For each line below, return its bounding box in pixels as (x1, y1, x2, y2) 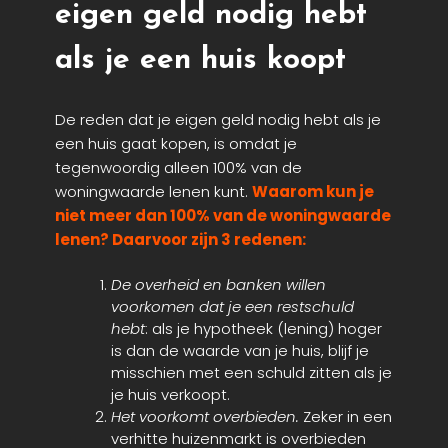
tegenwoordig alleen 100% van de (55, 156, 302, 178)
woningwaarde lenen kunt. (55, 180, 252, 202)
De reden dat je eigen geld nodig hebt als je (55, 108, 381, 130)
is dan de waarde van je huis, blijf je (111, 340, 369, 362)
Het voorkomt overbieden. (111, 406, 299, 428)
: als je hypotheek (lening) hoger (145, 318, 382, 340)
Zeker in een (299, 406, 392, 428)
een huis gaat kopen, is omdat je (55, 132, 297, 154)
